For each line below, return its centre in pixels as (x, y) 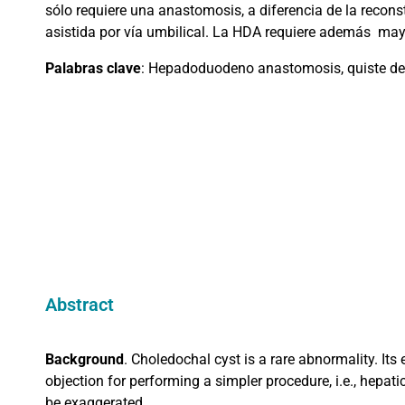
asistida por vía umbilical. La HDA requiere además (208, 33)
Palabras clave (93, 69)
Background (85, 360)
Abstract (80, 305)
